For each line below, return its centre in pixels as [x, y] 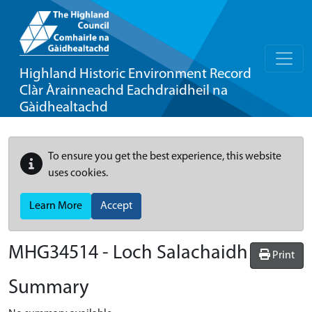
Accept [116, 206]
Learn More [56, 206]
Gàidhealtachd [64, 108]
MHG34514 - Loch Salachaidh [128, 253]
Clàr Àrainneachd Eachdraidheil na [124, 91]
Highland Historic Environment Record [135, 74]
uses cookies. [78, 173]
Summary [49, 288]
